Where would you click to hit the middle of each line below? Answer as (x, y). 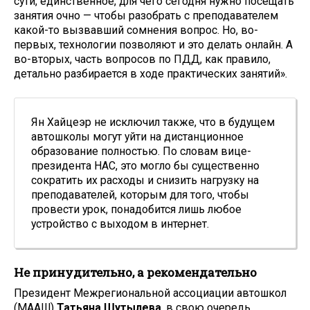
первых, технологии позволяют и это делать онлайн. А (153, 45)
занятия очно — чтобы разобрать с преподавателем (146, 16)
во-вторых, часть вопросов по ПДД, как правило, (142, 60)
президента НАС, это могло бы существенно (145, 165)
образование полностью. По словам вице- (141, 151)
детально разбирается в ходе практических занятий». (151, 74)
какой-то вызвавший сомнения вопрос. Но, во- (136, 30)
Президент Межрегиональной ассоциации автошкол (150, 293)
